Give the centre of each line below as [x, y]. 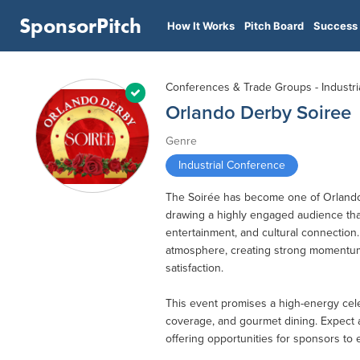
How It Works [201, 26]
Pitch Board [274, 26]
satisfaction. [194, 268]
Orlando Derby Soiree [258, 113]
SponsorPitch [80, 26]
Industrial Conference [232, 165]
